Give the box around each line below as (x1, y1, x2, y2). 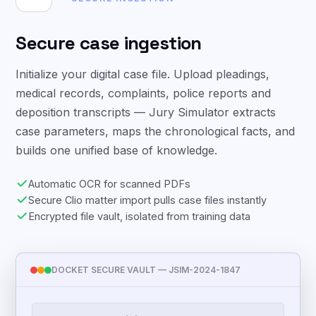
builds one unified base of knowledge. (16, 143, 218, 157)
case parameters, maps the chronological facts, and (16, 124, 296, 138)
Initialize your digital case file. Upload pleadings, (16, 67, 270, 81)
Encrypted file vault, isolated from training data (28, 210, 251, 222)
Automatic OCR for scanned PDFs (28, 178, 191, 190)
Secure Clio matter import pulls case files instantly (28, 194, 267, 206)
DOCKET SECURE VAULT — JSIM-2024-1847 (51, 265, 241, 275)
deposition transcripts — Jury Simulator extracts (16, 105, 276, 119)
